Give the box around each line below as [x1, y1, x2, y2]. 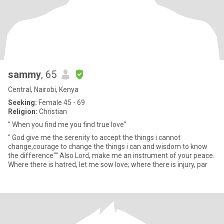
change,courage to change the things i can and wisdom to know [8, 142, 207, 150]
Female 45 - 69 [37, 98, 85, 106]
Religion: [8, 107, 37, 115]
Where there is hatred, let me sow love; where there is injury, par [8, 160, 207, 168]
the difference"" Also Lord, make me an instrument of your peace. [8, 151, 59, 159]
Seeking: [8, 98, 37, 106]
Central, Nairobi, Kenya [8, 85, 78, 93]
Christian [37, 107, 67, 115]
